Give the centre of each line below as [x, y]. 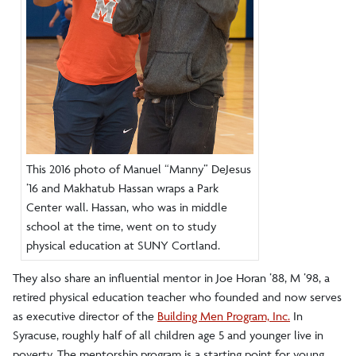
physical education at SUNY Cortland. [123, 245]
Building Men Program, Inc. [224, 315]
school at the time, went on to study [121, 226]
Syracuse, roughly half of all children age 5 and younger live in [168, 335]
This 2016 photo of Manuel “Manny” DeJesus [139, 168]
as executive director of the [85, 315]
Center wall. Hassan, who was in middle [127, 207]
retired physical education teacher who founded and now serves [177, 296]
